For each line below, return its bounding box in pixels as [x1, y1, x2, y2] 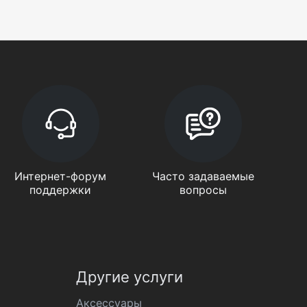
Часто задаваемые [152, 169, 255, 183]
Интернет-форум [14, 169, 107, 183]
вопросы [180, 183, 228, 197]
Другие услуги [76, 268, 183, 286]
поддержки [29, 183, 92, 197]
